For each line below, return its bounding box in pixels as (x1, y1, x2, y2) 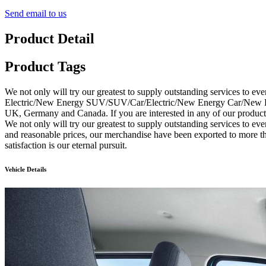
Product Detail (5, 30, 94, 46)
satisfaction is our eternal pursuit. (5, 140, 127, 150)
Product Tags (5, 58, 85, 74)
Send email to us (5, 8, 66, 18)
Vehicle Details (5, 165, 46, 173)
